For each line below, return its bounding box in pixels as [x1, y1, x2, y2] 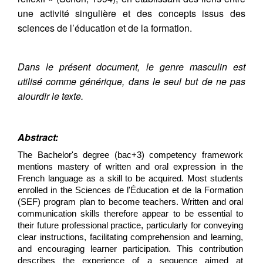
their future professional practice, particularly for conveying [18, 221, 243, 230]
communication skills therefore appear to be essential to [18, 209, 243, 218]
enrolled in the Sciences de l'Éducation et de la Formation [18, 186, 243, 195]
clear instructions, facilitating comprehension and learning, [18, 232, 243, 242]
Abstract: [18, 130, 58, 144]
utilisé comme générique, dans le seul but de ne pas [18, 75, 245, 88]
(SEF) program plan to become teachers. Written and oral [18, 197, 243, 207]
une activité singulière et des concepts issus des [18, 6, 245, 20]
